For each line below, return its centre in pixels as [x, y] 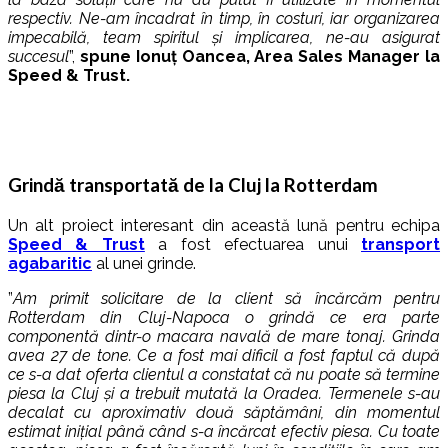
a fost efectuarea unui [253, 244]
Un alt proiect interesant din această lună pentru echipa [224, 225]
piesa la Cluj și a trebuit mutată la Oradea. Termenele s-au [224, 393]
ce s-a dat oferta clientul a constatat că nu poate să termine [224, 374]
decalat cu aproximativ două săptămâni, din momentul [224, 412]
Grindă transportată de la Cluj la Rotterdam [193, 184]
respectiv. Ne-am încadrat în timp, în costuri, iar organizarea [224, 19]
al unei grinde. [144, 263]
